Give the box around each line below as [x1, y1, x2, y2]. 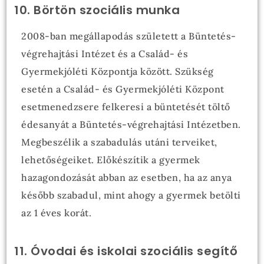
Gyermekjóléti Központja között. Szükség [21, 65, 214, 77]
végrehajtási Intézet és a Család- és [21, 48, 189, 60]
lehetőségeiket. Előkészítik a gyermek [21, 154, 200, 166]
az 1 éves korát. [21, 207, 92, 219]
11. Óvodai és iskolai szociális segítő [14, 243, 238, 259]
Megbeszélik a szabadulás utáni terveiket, [21, 136, 217, 148]
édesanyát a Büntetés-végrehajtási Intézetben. [21, 118, 241, 130]
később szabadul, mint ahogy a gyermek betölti [21, 189, 241, 201]
